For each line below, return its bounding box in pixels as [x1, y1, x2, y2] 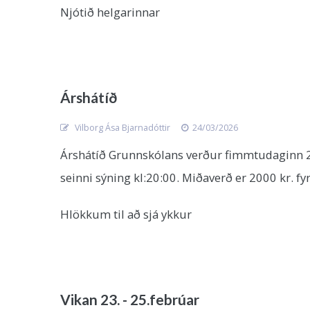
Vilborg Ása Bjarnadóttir [73, 122, 170, 134]
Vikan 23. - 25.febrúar [60, 291, 199, 308]
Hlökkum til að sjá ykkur [60, 206, 192, 222]
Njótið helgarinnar [60, 4, 163, 20]
